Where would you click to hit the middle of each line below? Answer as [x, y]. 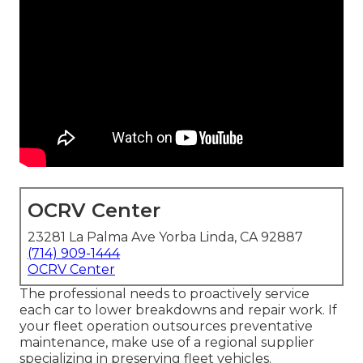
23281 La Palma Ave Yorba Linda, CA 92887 [165, 237]
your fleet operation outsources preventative [166, 327]
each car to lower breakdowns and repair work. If [178, 310]
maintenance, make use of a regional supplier [167, 343]
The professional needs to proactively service [164, 294]
